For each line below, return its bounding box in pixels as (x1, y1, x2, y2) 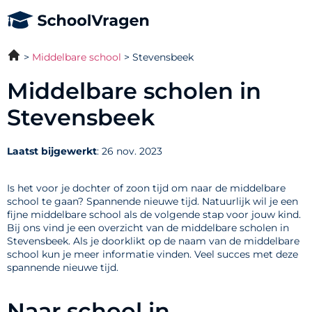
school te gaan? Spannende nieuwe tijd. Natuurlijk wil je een (7, 195, 298, 208)
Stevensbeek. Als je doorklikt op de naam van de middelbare (7, 235, 299, 248)
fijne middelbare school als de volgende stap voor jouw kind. (7, 208, 301, 221)
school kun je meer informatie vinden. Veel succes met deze (7, 248, 298, 261)
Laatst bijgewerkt (7, 144, 97, 157)
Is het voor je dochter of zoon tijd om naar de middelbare (7, 182, 286, 195)
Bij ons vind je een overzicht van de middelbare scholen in (7, 221, 289, 235)
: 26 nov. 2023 (97, 144, 162, 157)
